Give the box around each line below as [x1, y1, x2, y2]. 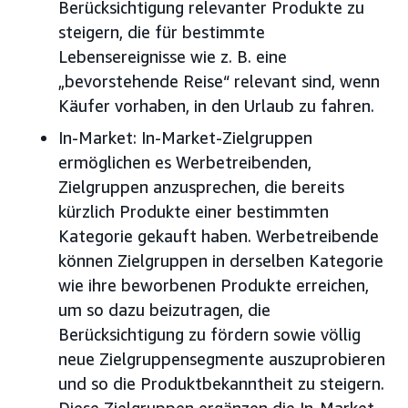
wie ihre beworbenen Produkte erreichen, [58, 275, 369, 296]
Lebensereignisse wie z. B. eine [58, 46, 287, 67]
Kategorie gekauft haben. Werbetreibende [58, 226, 379, 247]
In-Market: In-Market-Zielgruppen [58, 127, 312, 148]
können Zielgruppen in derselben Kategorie [58, 250, 383, 271]
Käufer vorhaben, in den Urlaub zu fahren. [58, 96, 374, 117]
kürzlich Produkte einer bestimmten [58, 201, 329, 222]
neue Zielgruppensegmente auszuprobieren [58, 349, 385, 370]
